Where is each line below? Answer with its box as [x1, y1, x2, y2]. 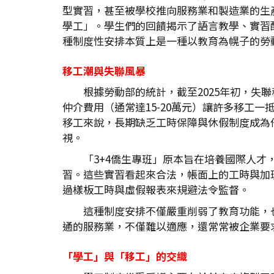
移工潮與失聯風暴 [62, 62, 146, 78]
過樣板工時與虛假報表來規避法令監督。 [62, 181, 250, 197]
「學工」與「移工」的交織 [62, 248, 187, 264]
